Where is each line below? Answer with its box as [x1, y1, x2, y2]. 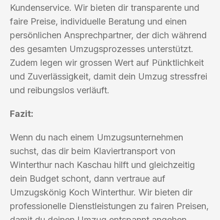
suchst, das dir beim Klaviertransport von [10, 145, 175, 156]
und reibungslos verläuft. [10, 84, 110, 95]
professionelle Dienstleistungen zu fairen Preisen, [10, 200, 209, 211]
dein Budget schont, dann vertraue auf [10, 173, 165, 184]
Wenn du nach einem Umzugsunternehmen [10, 132, 183, 142]
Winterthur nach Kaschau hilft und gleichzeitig [10, 159, 195, 170]
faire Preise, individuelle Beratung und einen [10, 16, 187, 27]
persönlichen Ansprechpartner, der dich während [10, 29, 207, 40]
